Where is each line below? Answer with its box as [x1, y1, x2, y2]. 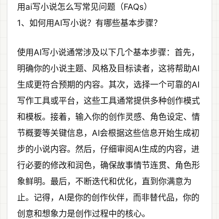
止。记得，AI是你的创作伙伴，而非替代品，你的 [17, 192, 199, 202]
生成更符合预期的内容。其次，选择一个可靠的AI [17, 79, 199, 89]
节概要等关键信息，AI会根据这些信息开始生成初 [17, 128, 199, 138]
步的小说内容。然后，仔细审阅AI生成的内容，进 [17, 144, 199, 154]
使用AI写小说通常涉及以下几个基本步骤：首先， [17, 47, 199, 57]
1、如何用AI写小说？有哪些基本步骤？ [17, 18, 162, 28]
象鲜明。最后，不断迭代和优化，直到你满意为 [17, 176, 192, 186]
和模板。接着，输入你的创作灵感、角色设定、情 [17, 111, 200, 122]
